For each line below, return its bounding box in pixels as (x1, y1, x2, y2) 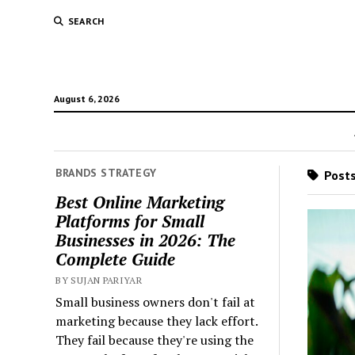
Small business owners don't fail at (55, 292, 256, 311)
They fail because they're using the (55, 330, 254, 349)
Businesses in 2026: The (55, 228, 236, 251)
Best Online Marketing (55, 190, 225, 213)
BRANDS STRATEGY (55, 166, 157, 180)
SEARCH (67, 15, 105, 27)
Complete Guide (55, 247, 176, 270)
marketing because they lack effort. (55, 311, 258, 330)
